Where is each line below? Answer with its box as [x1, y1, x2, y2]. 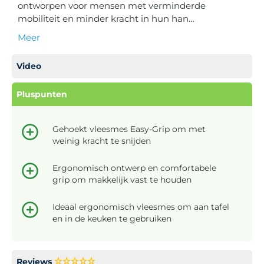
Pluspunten [16, 88, 67, 100]
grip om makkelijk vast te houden [52, 174, 192, 185]
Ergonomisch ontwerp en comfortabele [52, 162, 216, 173]
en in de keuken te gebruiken [52, 213, 171, 224]
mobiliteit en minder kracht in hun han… [18, 12, 194, 24]
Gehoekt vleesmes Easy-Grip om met [52, 123, 206, 134]
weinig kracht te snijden [52, 135, 151, 146]
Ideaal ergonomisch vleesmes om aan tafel [52, 201, 229, 212]
